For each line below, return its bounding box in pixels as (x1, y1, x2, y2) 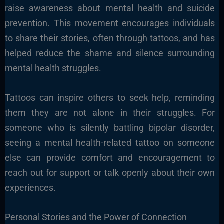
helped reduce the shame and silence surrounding (4, 48, 215, 59)
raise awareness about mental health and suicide (4, 3, 215, 14)
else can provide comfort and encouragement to (4, 152, 215, 163)
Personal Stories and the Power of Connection (4, 211, 187, 222)
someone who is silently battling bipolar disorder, (4, 122, 215, 133)
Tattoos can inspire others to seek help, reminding (4, 92, 215, 103)
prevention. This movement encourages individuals (4, 18, 215, 29)
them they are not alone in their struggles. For (4, 107, 215, 118)
